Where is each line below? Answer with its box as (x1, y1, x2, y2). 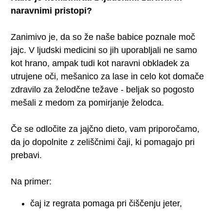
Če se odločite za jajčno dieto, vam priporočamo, (11, 124, 200, 134)
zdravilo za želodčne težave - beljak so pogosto (11, 84, 195, 94)
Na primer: (11, 176, 52, 186)
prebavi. (11, 150, 42, 160)
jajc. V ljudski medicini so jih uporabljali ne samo (11, 45, 198, 55)
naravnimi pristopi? (11, 5, 92, 16)
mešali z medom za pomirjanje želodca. (11, 97, 164, 108)
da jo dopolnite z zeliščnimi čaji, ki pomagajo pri (11, 137, 195, 147)
